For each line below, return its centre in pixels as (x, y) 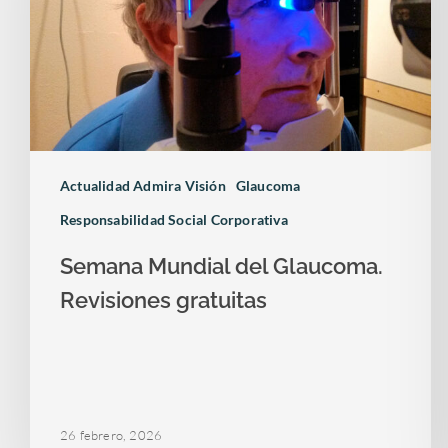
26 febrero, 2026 (111, 435)
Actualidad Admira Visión (143, 185)
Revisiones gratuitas (163, 299)
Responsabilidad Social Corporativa (174, 219)
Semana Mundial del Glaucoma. (221, 265)
